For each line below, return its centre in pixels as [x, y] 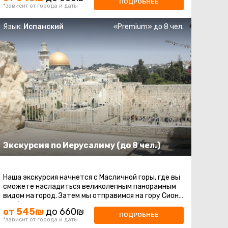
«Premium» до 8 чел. [148, 27]
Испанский [43, 27]
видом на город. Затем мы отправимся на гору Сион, [91, 195]
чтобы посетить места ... [46, 205]
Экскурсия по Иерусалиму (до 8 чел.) [81, 145]
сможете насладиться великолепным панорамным [89, 186]
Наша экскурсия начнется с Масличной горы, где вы [91, 177]
